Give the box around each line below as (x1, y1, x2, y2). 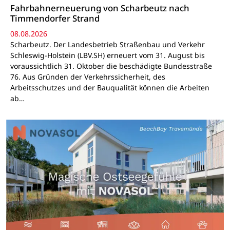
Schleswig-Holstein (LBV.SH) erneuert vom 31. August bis (10, 50, 205, 60)
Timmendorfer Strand (10, 12, 100, 25)
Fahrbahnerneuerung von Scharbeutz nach (10, 2, 189, 14)
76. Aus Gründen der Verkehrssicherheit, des (10, 71, 165, 82)
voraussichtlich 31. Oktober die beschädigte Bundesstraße (10, 61, 212, 71)
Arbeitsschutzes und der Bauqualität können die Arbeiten (10, 82, 209, 92)
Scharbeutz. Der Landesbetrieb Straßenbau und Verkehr (10, 39, 205, 49)
